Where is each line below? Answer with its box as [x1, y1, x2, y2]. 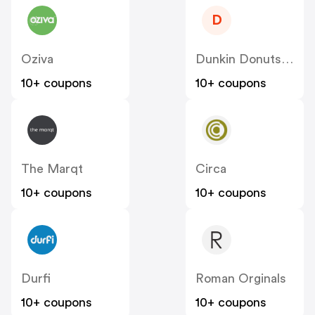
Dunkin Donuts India [281, 53, 293, 66]
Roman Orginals [195, 272, 286, 285]
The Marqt [21, 162, 83, 176]
